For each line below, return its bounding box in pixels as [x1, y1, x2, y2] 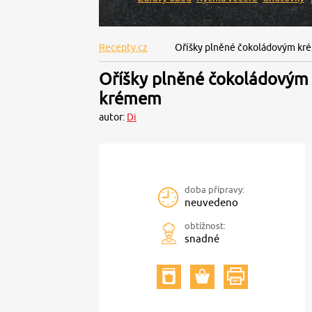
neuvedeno [185, 196, 238, 208]
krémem [99, 88, 162, 108]
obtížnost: [185, 220, 226, 231]
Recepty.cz [99, 42, 148, 53]
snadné [185, 233, 219, 244]
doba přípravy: [185, 184, 244, 195]
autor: [99, 111, 127, 123]
